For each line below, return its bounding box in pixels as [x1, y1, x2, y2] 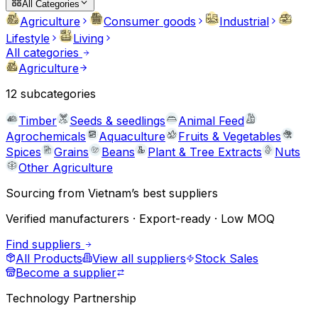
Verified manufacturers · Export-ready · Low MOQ [6, 212, 275, 226]
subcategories [17, 87, 96, 101]
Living [73, 31, 104, 45]
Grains [54, 145, 89, 159]
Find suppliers [6, 237, 84, 251]
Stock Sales [194, 251, 258, 265]
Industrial [219, 14, 269, 28]
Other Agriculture [18, 160, 113, 175]
